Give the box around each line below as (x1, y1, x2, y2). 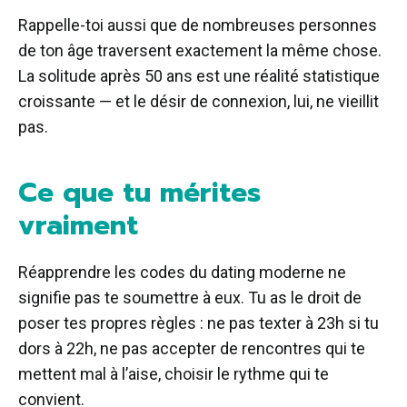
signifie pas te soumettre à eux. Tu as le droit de (18, 287, 362, 307)
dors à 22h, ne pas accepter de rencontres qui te (18, 338, 365, 358)
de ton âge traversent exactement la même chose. (18, 40, 382, 60)
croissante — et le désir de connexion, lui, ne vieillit (18, 91, 379, 111)
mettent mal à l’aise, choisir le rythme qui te (18, 363, 329, 383)
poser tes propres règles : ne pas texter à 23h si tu (18, 313, 379, 333)
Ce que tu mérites (18, 171, 261, 213)
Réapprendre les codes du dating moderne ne (18, 262, 346, 282)
